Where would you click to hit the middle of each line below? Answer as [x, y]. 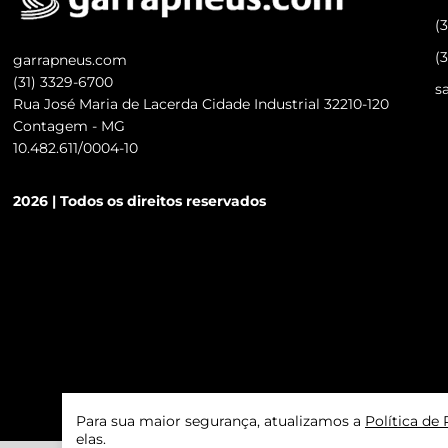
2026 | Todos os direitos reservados [140, 201]
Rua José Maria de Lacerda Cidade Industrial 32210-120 [201, 104]
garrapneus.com [70, 60]
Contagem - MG [69, 126]
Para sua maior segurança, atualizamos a [220, 421]
